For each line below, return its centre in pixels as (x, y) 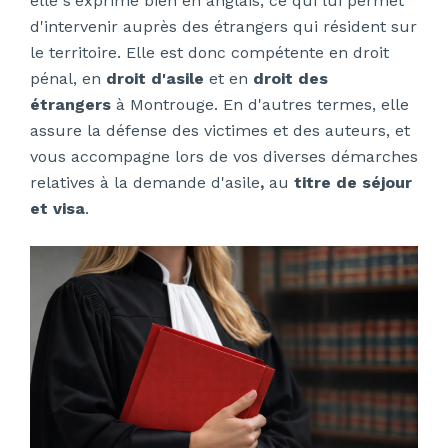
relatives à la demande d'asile (144, 182)
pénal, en (67, 78)
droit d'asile (154, 78)
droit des (290, 78)
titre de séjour (352, 182)
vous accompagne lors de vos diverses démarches (223, 156)
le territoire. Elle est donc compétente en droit (209, 52)
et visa (57, 208)
